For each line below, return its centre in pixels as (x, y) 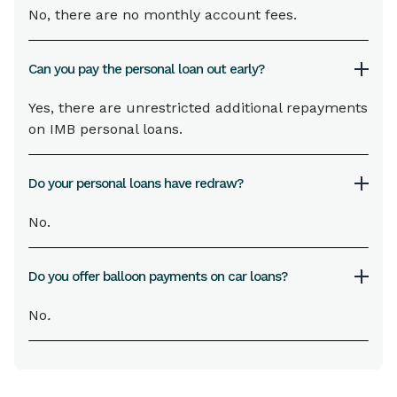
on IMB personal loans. (105, 129)
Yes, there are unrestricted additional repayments (198, 108)
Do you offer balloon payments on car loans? (158, 276)
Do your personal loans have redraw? (136, 183)
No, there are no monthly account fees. (163, 15)
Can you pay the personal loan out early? (146, 69)
